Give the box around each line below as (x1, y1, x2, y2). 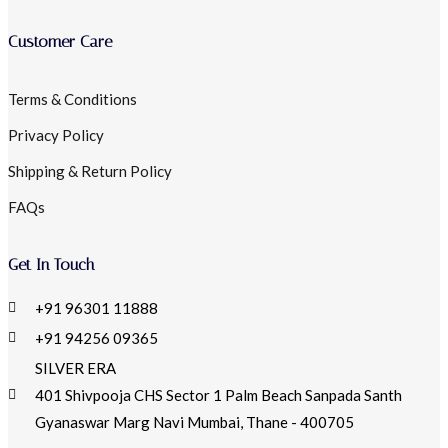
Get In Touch (8, 254, 95, 274)
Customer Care (8, 32, 112, 52)
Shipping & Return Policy (8, 161, 172, 180)
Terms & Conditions (8, 89, 137, 108)
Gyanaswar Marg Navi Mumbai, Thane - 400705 (34, 412, 354, 431)
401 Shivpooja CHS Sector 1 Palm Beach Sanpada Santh (34, 385, 402, 404)
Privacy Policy (8, 125, 104, 144)
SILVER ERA (34, 358, 116, 377)
